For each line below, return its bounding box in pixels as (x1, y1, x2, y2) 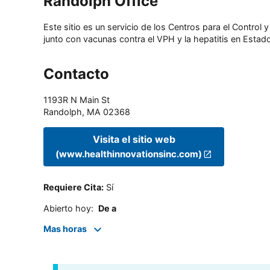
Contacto (43, 65, 109, 83)
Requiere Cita (43, 182, 101, 193)
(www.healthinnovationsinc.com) (55, 148, 202, 160)
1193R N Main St (43, 95, 110, 105)
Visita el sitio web (92, 133, 175, 145)
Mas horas (43, 224, 87, 234)
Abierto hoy (43, 202, 91, 213)
